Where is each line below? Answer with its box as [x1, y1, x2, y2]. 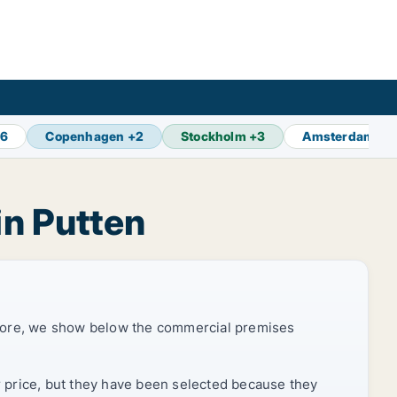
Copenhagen [45, 128, 125, 144]
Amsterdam [302, 128, 376, 144]
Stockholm [181, 128, 246, 144]
